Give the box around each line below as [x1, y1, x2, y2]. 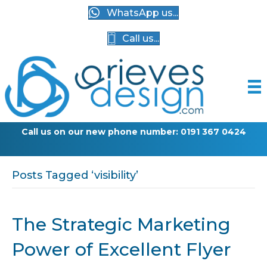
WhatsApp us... [107, 7, 178, 19]
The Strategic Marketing [12, 213, 231, 236]
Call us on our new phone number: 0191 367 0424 [21, 126, 246, 138]
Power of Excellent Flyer [12, 238, 231, 261]
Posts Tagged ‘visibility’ [12, 169, 138, 182]
